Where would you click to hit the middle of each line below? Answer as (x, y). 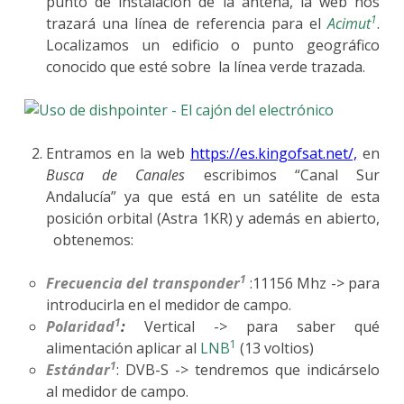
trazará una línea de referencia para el (187, 23)
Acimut (349, 23)
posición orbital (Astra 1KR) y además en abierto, (213, 218)
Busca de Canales (115, 174)
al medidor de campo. (117, 391)
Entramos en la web (118, 153)
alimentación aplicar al (123, 348)
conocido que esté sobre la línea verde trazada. (205, 66)
